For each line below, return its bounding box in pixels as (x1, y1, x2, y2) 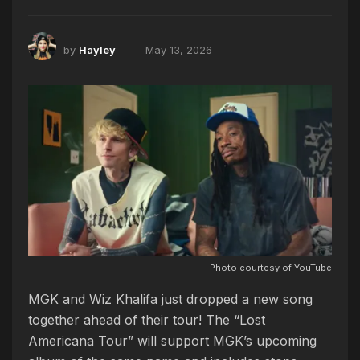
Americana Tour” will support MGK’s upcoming (28, 333, 317, 350)
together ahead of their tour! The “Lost (28, 312, 265, 329)
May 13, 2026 (145, 43, 212, 56)
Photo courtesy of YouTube (210, 262, 332, 274)
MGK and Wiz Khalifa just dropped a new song (28, 291, 313, 308)
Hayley (79, 43, 116, 56)
